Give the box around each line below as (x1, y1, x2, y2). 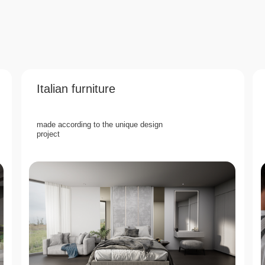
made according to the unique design (37, 120, 163, 129)
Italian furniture (37, 82, 115, 95)
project (37, 130, 60, 138)
